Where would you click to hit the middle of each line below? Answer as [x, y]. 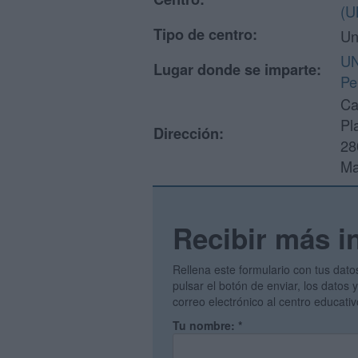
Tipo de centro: [205, 34]
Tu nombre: [205, 325]
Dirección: [189, 133]
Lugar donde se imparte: [237, 70]
